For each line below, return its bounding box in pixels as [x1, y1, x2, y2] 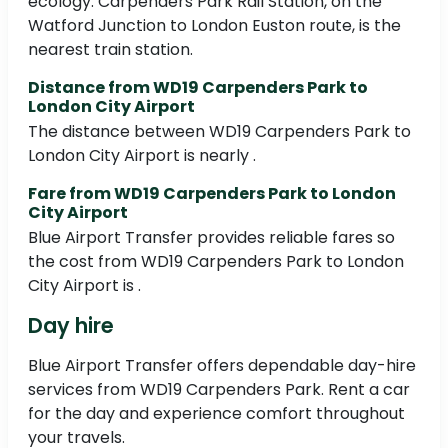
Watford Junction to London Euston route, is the [28, 14, 401, 38]
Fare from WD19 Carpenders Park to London [28, 182, 396, 206]
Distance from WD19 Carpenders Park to [28, 76, 368, 100]
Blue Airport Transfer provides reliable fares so [28, 226, 395, 250]
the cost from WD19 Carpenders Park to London [28, 250, 404, 274]
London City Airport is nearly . [28, 144, 256, 168]
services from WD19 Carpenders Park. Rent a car [28, 378, 410, 402]
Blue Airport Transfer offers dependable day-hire [28, 354, 416, 378]
